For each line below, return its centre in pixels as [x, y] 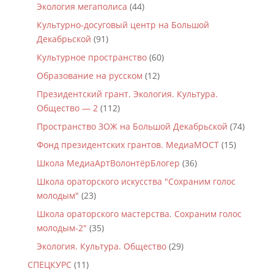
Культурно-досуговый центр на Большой [123, 25]
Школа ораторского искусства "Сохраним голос [136, 181]
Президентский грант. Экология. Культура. [127, 94]
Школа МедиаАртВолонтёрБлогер [108, 163]
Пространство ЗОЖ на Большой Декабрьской [132, 126]
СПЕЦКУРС [49, 265]
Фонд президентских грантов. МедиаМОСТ [128, 145]
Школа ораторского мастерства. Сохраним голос [139, 214]
